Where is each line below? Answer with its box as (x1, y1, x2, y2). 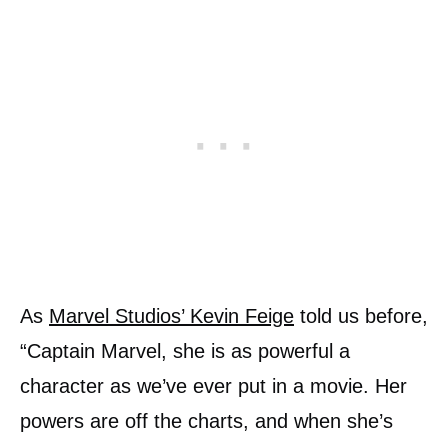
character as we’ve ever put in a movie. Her (20, 375, 407, 397)
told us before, (294, 305, 428, 327)
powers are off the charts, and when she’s (20, 410, 393, 432)
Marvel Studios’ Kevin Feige (49, 305, 294, 327)
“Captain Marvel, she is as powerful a (20, 340, 350, 362)
